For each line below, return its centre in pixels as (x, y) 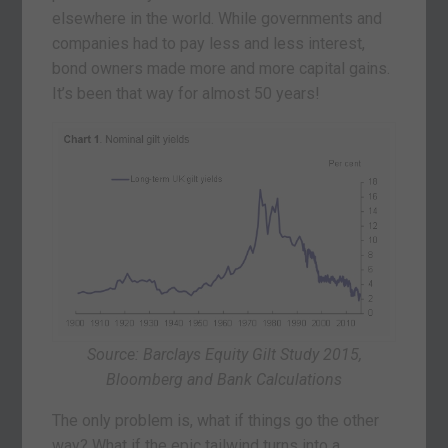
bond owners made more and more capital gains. (221, 68)
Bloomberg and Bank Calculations (224, 379)
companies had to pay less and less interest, (209, 43)
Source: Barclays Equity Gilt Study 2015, (224, 354)
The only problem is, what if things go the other (216, 420)
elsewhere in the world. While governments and (217, 18)
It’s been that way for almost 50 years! (186, 93)
